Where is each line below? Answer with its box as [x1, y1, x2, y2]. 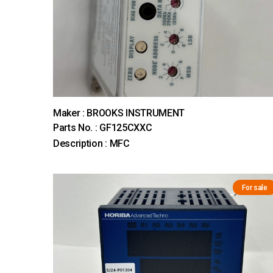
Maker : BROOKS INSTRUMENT [53, 107, 185, 119]
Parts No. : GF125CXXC [53, 122, 152, 134]
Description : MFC [53, 138, 130, 150]
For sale [242, 183, 268, 193]
